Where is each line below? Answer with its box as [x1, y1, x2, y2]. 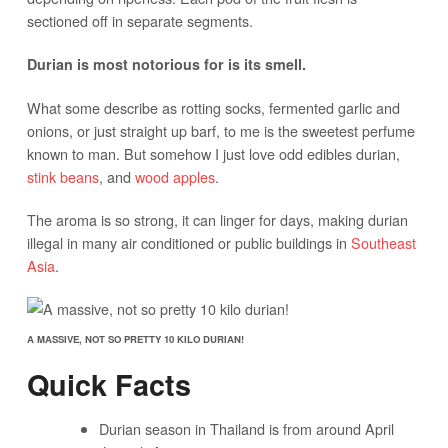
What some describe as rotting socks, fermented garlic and [26, 97, 400, 119]
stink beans [26, 166, 99, 188]
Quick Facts [26, 364, 191, 406]
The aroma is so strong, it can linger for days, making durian [26, 209, 408, 231]
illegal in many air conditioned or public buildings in [26, 232, 351, 254]
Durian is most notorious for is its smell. [26, 54, 306, 75]
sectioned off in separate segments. [26, 10, 253, 32]
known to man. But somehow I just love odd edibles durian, [26, 143, 400, 165]
